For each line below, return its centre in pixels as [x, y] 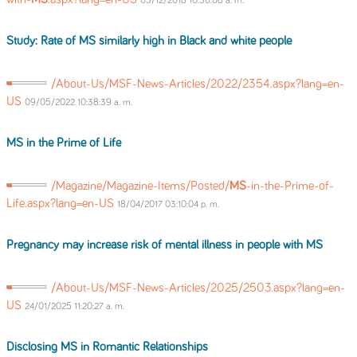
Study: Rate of [43, 41]
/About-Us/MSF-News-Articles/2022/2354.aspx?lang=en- [198, 84]
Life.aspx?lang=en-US [62, 204]
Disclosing [33, 347]
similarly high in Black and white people [194, 41]
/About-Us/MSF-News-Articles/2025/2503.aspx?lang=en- [198, 288]
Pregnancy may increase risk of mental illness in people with [156, 245]
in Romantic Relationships [143, 347]
